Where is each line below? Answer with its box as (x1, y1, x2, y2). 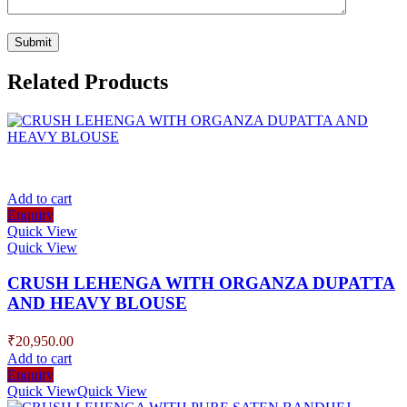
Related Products (7, 70, 168, 94)
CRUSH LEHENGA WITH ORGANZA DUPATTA (7, 273, 395, 293)
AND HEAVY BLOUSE (7, 293, 187, 313)
